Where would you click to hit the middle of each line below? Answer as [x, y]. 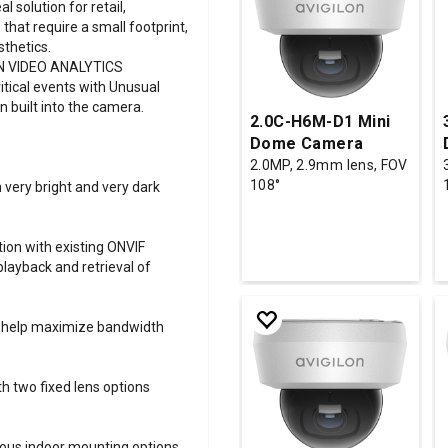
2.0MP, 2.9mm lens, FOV [329, 164]
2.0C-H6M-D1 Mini [320, 121]
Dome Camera [307, 143]
